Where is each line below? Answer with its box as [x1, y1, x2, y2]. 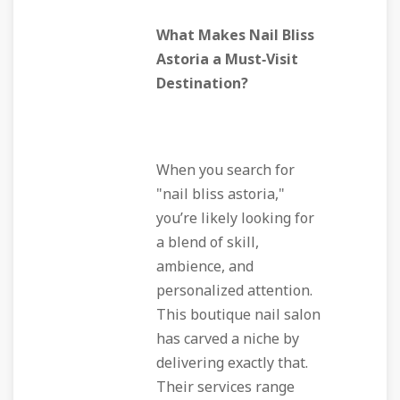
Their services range [156, 377, 295, 398]
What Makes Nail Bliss [156, 25, 314, 46]
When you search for [156, 160, 295, 181]
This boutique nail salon [156, 304, 321, 326]
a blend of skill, [156, 232, 259, 254]
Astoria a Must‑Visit [156, 49, 298, 71]
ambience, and [156, 256, 254, 278]
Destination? [156, 73, 248, 95]
